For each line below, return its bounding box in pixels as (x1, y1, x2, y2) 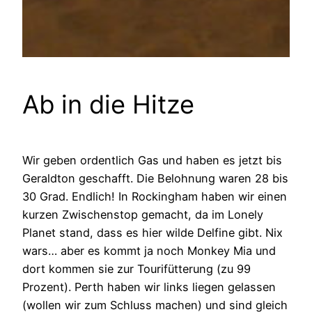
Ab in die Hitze (22, 89, 194, 120)
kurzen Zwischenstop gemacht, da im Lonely (22, 208, 263, 222)
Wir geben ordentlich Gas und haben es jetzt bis (22, 153, 282, 168)
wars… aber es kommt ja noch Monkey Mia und (22, 244, 276, 258)
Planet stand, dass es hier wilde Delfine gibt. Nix (22, 226, 283, 240)
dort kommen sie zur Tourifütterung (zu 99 (22, 262, 251, 276)
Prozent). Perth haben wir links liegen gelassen (22, 280, 276, 295)
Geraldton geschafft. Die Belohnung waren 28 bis (22, 171, 288, 186)
